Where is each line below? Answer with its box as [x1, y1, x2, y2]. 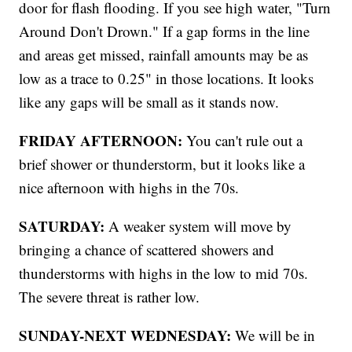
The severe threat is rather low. [19, 287, 200, 307]
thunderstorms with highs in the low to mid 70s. [19, 263, 309, 284]
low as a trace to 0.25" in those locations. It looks [19, 68, 314, 89]
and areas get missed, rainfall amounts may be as [19, 45, 309, 65]
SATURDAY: [19, 215, 105, 237]
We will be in [231, 325, 316, 346]
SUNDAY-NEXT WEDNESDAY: [19, 324, 232, 346]
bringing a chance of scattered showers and [19, 240, 275, 260]
